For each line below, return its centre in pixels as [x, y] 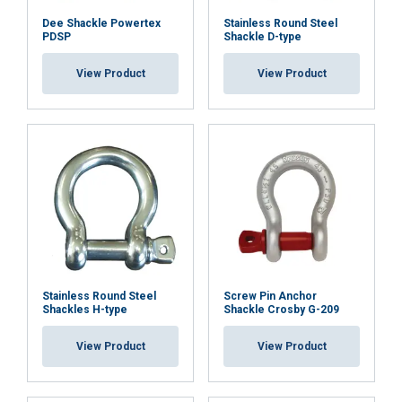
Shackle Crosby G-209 [281, 310]
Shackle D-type [262, 37]
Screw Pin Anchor [270, 296]
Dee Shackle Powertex [101, 23]
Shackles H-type [85, 310]
